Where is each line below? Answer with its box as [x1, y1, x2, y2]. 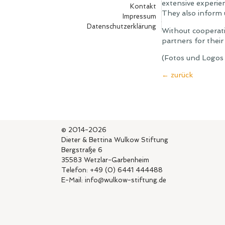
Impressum [123, 13, 156, 20]
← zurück [162, 70, 193, 79]
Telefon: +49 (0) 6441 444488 [61, 166, 163, 174]
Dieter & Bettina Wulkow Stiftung [61, 136, 168, 144]
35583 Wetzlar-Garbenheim [61, 156, 149, 164]
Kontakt [130, 3, 156, 10]
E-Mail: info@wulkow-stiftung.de [61, 176, 166, 184]
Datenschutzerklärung [87, 23, 156, 30]
